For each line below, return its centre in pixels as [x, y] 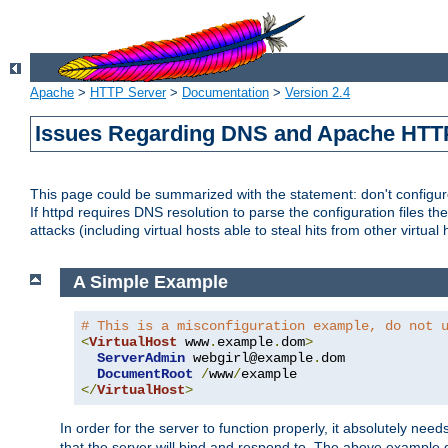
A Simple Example [150, 282]
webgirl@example [249, 357]
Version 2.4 [317, 93]
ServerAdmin [141, 357]
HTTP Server [128, 93]
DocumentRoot [145, 373]
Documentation [225, 93]
